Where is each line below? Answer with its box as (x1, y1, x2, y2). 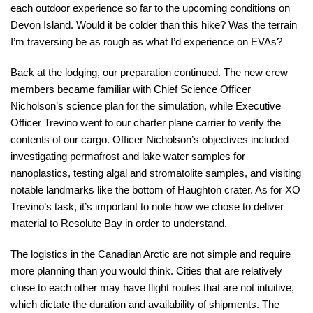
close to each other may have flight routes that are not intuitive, (10, 282, 294, 293)
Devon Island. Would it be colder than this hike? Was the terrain (10, 19, 297, 31)
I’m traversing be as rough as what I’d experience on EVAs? (10, 36, 282, 48)
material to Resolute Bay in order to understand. (10, 217, 227, 229)
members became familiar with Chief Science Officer (10, 83, 251, 95)
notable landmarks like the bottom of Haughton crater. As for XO (10, 184, 300, 196)
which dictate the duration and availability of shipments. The (10, 298, 279, 310)
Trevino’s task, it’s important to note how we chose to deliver (10, 201, 284, 212)
